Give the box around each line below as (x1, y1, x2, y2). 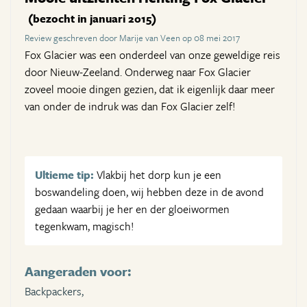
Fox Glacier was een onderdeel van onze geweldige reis (25, 46, 280, 63)
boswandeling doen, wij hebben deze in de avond (35, 183, 264, 200)
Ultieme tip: (35, 166, 94, 183)
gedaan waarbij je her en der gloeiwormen (35, 200, 230, 217)
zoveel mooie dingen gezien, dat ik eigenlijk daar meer (25, 80, 275, 97)
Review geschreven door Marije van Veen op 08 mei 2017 (25, 30, 240, 45)
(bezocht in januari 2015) (28, 10, 156, 27)
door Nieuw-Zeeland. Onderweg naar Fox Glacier (25, 63, 251, 80)
